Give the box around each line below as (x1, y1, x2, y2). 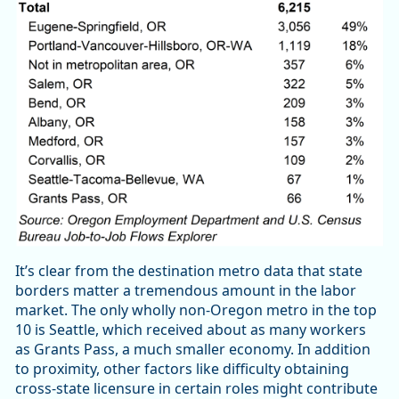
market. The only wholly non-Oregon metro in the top (15, 299, 377, 320)
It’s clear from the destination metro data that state (15, 260, 362, 281)
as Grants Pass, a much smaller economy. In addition (15, 338, 370, 359)
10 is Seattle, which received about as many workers (15, 319, 366, 339)
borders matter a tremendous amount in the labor (15, 280, 356, 300)
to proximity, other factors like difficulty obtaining (15, 358, 349, 379)
